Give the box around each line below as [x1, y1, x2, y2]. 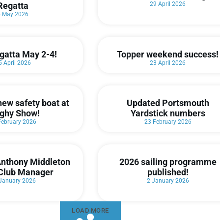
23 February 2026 [144, 118, 192, 126]
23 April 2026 [150, 59, 186, 67]
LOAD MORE [72, 207, 109, 215]
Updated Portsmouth [126, 98, 209, 109]
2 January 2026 [146, 177, 189, 185]
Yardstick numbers [130, 108, 205, 119]
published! [147, 167, 189, 178]
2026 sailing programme [119, 157, 217, 167]
